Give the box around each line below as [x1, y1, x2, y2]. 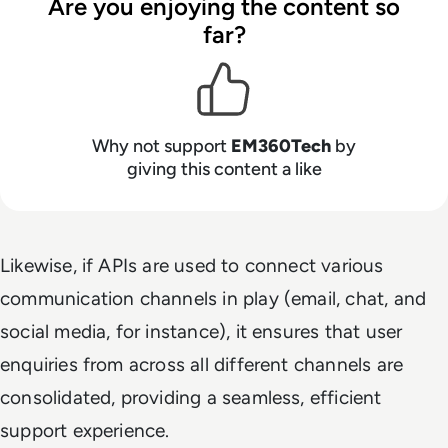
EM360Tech [231, 135, 335, 158]
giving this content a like [126, 158, 322, 181]
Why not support [92, 135, 231, 158]
